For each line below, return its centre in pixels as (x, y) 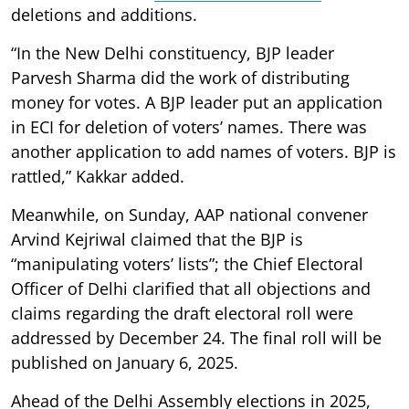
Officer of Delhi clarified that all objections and (191, 288)
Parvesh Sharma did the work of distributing (180, 77)
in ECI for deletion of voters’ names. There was (189, 126)
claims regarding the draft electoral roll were (182, 313)
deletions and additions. (104, 14)
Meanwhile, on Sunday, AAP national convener (189, 214)
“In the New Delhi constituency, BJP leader (173, 52)
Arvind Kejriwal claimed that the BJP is (157, 239)
